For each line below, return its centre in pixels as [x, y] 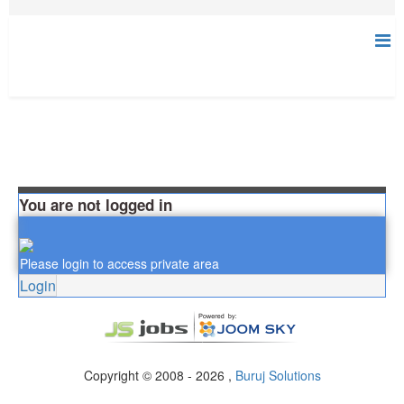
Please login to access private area [119, 263]
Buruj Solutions [278, 375]
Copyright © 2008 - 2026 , [159, 375]
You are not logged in [96, 205]
